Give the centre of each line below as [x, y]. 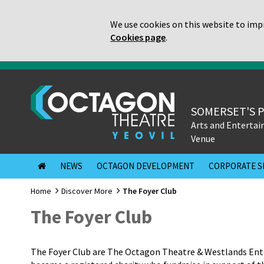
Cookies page [138, 37]
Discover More [87, 191]
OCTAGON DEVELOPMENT [146, 166]
